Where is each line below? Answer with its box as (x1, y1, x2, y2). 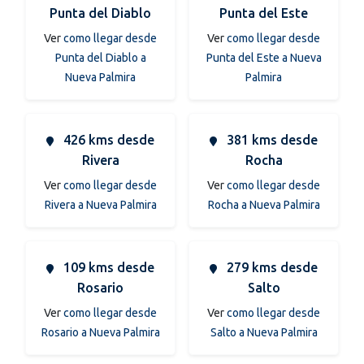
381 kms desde (223, 132, 318, 147)
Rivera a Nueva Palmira (44, 197, 157, 211)
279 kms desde (223, 259, 318, 275)
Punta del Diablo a (54, 50, 146, 64)
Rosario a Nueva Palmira (41, 325, 160, 339)
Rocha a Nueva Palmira (207, 197, 320, 211)
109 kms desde (60, 259, 154, 275)
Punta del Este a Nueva (206, 50, 322, 64)
